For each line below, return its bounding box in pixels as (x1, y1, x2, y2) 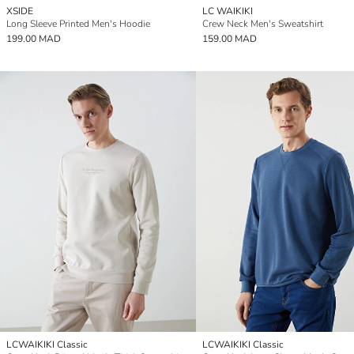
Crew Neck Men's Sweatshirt (202, 17, 323, 30)
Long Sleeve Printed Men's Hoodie (6, 17, 150, 30)
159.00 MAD (202, 32, 257, 45)
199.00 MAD (6, 32, 61, 45)
